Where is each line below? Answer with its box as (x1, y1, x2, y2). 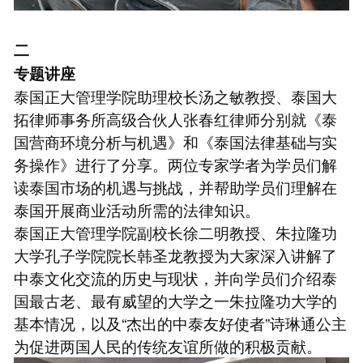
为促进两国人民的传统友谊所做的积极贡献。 (13, 335, 322, 357)
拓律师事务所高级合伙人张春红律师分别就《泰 (13, 108, 337, 130)
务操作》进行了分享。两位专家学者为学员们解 (13, 153, 337, 176)
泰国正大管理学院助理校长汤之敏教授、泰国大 (13, 85, 337, 108)
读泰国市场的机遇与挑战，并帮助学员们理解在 (13, 176, 337, 199)
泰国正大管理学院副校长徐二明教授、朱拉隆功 (13, 221, 337, 244)
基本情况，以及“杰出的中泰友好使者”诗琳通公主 (13, 312, 347, 335)
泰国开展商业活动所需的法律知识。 (13, 199, 260, 221)
